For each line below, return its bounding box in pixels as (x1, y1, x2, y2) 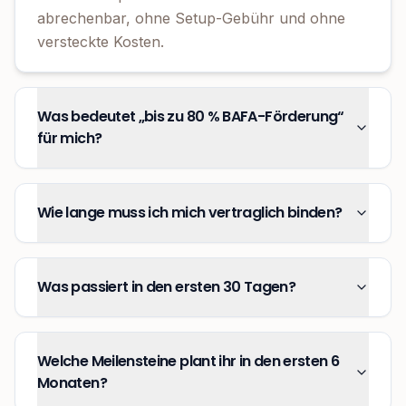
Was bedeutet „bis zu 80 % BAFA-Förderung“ (37, 106, 344, 128)
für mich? (37, 128, 102, 150)
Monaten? (37, 372, 107, 394)
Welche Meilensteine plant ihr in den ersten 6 (37, 351, 340, 372)
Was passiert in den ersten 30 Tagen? (37, 276, 295, 298)
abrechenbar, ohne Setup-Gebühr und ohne (37, 9, 345, 28)
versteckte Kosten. (37, 33, 164, 52)
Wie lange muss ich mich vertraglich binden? (37, 202, 343, 224)
